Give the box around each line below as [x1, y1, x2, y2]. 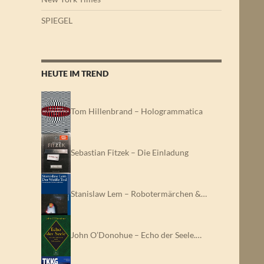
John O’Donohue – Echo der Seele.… [71, 229, 202, 240]
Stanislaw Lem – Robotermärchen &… [71, 188, 207, 199]
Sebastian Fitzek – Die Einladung [71, 147, 189, 157]
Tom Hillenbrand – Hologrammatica [71, 105, 203, 116]
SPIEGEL [41, 15, 72, 25]
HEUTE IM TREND [41, 68, 108, 78]
